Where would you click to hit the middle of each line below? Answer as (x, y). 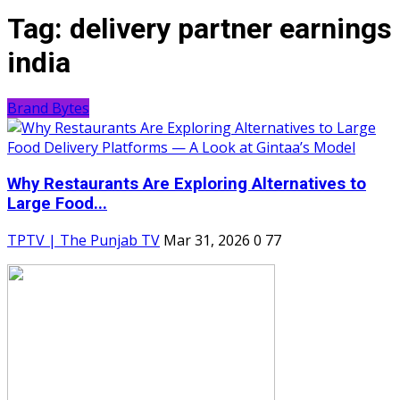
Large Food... (57, 204)
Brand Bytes (48, 108)
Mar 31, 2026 (207, 240)
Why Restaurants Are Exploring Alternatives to (187, 184)
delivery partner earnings (231, 28)
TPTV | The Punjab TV (83, 240)
